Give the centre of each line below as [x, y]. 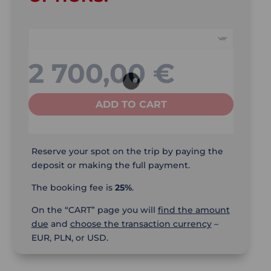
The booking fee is [73, 188]
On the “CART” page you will [94, 210]
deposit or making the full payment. [110, 165]
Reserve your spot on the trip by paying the [127, 151]
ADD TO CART [131, 104]
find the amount [194, 210]
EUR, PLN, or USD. [70, 238]
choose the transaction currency [141, 224]
